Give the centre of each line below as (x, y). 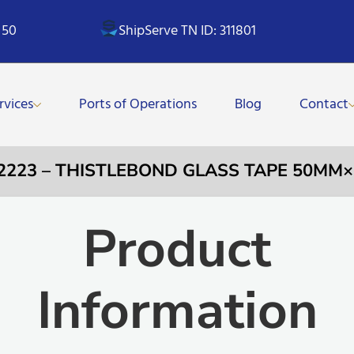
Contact (324, 104)
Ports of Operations (138, 104)
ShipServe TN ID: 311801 (188, 31)
